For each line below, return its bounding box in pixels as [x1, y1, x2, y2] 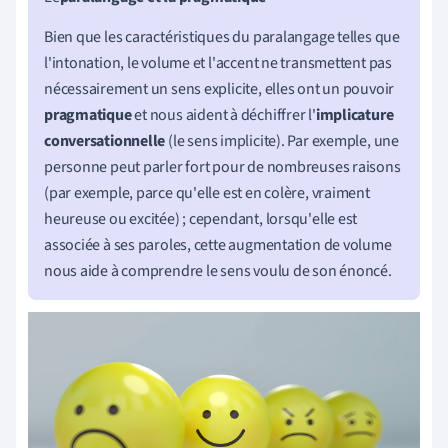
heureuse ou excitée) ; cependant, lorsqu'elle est [44, 207, 358, 230]
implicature [315, 103, 394, 126]
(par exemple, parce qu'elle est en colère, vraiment [44, 181, 370, 204]
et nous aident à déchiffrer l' [131, 103, 316, 126]
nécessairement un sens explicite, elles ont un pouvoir [44, 77, 395, 100]
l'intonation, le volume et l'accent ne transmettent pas [44, 51, 392, 74]
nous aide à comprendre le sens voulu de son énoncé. [44, 259, 392, 282]
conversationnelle [44, 129, 166, 152]
